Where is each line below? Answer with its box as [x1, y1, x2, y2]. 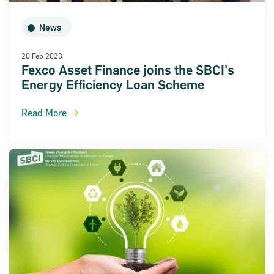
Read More [21, 107, 67, 119]
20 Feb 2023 [21, 51, 62, 61]
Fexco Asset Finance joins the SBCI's [21, 62, 234, 78]
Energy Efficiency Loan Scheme [21, 77, 204, 93]
